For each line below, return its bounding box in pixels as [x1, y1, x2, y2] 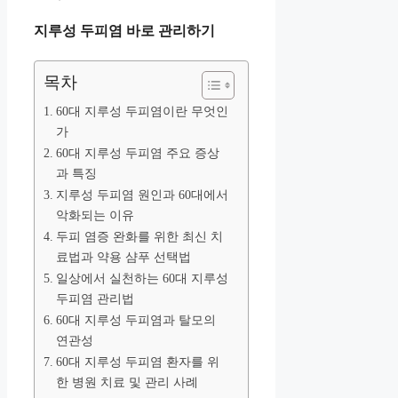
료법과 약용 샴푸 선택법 [55, 249, 191, 264]
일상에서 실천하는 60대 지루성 [55, 270, 228, 285]
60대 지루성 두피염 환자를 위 [55, 354, 219, 369]
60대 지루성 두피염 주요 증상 [55, 145, 219, 160]
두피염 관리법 [55, 291, 134, 306]
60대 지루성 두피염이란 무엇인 [55, 103, 228, 118]
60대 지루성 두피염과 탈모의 [55, 312, 216, 327]
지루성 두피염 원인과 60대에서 [55, 187, 228, 202]
